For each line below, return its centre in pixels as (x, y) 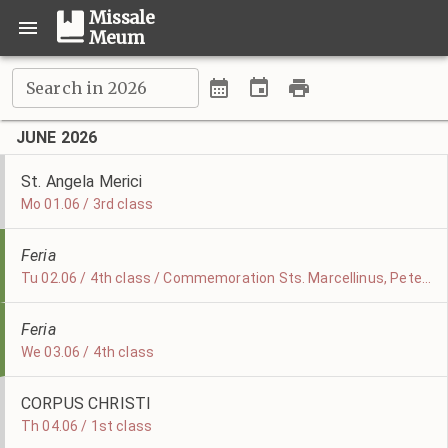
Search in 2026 (87, 88)
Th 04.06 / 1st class (86, 426)
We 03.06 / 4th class (87, 352)
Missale (122, 18)
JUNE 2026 (57, 137)
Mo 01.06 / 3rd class (87, 204)
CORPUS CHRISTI (86, 403)
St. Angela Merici (82, 181)
